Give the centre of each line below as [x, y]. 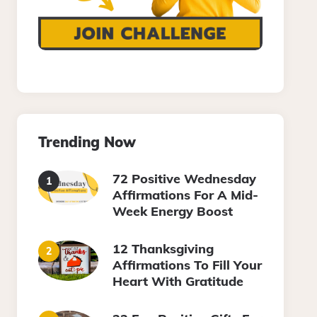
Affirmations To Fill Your [188, 265]
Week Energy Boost [173, 212]
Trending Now [87, 142]
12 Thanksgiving [163, 249]
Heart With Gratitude [178, 282]
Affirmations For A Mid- [186, 195]
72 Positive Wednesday [185, 179]
